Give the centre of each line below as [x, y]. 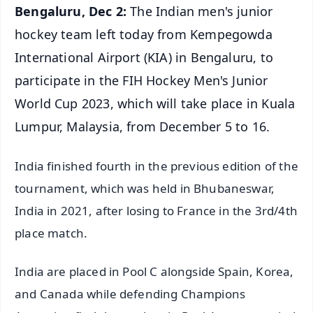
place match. [51, 233]
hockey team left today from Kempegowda [144, 34]
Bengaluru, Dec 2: [73, 11]
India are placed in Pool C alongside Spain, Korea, [154, 272]
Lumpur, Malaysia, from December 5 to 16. [143, 126]
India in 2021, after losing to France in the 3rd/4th [156, 211]
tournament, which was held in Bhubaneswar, [145, 189]
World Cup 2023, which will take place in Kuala [155, 103]
